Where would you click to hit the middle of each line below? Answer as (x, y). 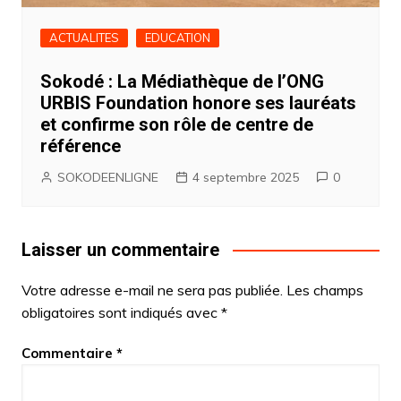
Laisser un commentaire (120, 249)
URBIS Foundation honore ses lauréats (198, 102)
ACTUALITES (84, 37)
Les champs (324, 290)
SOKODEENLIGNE (107, 177)
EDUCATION (177, 37)
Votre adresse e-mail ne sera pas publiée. (152, 290)
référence (80, 145)
